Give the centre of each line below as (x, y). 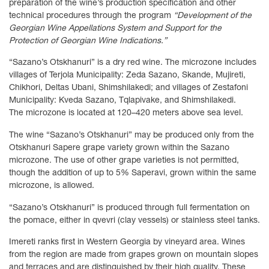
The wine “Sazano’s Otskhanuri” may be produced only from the (131, 135)
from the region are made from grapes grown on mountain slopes (134, 254)
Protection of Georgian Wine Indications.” (88, 40)
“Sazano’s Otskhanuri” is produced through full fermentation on (129, 207)
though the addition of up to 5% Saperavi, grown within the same (133, 173)
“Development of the (213, 15)
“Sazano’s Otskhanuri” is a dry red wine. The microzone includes (133, 62)
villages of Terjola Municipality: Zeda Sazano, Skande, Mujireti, (127, 75)
